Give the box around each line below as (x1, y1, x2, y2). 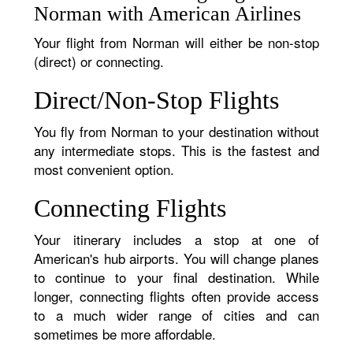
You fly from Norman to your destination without (34, 121, 319, 141)
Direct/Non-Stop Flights (34, 86, 280, 114)
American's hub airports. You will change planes (34, 248, 319, 268)
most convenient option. (34, 159, 175, 179)
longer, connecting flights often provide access (34, 286, 319, 306)
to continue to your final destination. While (34, 267, 319, 287)
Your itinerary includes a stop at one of (34, 229, 319, 249)
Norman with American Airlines (34, 2, 302, 25)
